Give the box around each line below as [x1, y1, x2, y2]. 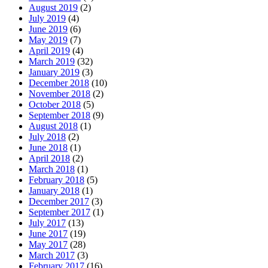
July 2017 [29, 217, 66, 228]
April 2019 [29, 45, 70, 56]
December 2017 [29, 196, 89, 206]
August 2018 [29, 120, 78, 131]
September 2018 [29, 109, 90, 120]
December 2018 [29, 77, 89, 88]
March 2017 [29, 249, 75, 260]
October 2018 [29, 99, 81, 109]
